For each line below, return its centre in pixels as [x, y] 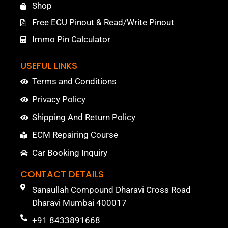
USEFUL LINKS [49, 66]
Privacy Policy [59, 99]
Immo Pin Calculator [71, 39]
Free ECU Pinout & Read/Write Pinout [103, 23]
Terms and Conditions [74, 82]
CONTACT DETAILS [62, 174]
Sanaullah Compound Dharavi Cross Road [111, 190]
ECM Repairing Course [75, 135]
